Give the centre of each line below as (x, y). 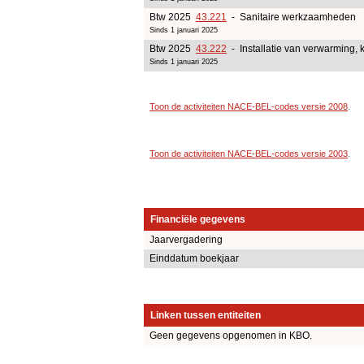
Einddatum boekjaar (194, 259)
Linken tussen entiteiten (206, 316)
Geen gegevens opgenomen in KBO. (231, 336)
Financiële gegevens (198, 220)
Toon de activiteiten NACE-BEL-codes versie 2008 (249, 106)
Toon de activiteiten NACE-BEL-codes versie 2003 (249, 153)
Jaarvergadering (186, 240)
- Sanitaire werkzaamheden (291, 17)
